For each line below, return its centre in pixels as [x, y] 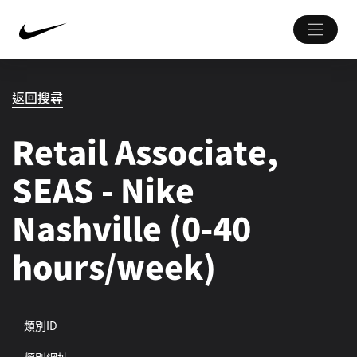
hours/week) [114, 266]
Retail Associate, [145, 151]
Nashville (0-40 [131, 228]
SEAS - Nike [103, 190]
